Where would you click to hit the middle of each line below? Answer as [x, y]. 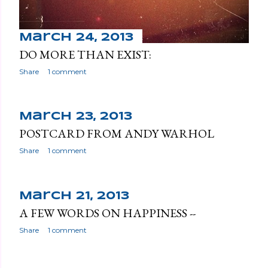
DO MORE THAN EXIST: [85, 54]
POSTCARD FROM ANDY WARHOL [117, 133]
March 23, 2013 [76, 116]
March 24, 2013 [76, 37]
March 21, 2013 [74, 196]
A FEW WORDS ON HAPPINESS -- [107, 213]
